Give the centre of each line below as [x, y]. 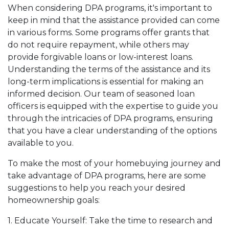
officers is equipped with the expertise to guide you [113, 106]
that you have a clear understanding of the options [112, 130]
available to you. [41, 143]
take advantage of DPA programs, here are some [107, 175]
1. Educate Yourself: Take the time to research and [110, 220]
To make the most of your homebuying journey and [114, 163]
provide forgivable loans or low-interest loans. [100, 57]
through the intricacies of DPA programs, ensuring [110, 118]
